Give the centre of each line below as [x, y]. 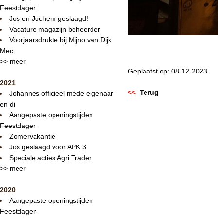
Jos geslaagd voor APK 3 [48, 147]
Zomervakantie [32, 136]
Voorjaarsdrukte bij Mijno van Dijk [60, 40]
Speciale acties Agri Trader [50, 157]
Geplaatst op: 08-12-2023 [168, 71]
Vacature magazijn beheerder [55, 29]
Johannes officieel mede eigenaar [61, 93]
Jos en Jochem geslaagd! [49, 18]
